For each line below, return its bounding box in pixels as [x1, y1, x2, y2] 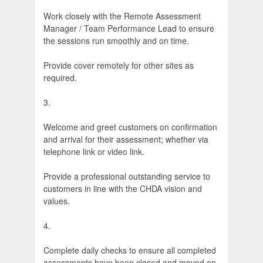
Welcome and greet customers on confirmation [43, 121, 217, 133]
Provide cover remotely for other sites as [43, 59, 194, 72]
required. [43, 72, 77, 84]
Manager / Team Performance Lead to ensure [43, 22, 214, 35]
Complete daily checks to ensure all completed [43, 244, 216, 257]
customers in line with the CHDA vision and [43, 183, 202, 195]
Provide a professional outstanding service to [43, 170, 210, 183]
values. [43, 195, 70, 207]
